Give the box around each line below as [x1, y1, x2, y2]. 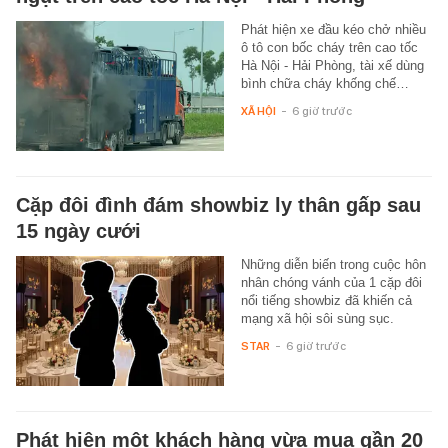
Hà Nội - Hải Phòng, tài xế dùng [240, 58, 424, 74]
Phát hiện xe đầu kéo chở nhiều [240, 22, 426, 38]
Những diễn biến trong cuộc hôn [240, 257, 426, 273]
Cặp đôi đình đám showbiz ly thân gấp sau [16, 194, 421, 217]
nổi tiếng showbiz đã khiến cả [240, 293, 412, 309]
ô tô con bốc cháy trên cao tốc [240, 40, 418, 56]
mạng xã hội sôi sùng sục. [240, 311, 394, 327]
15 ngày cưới [16, 220, 141, 243]
